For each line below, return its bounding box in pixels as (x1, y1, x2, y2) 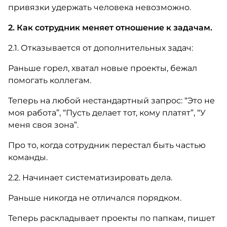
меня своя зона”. (8, 120, 79, 130)
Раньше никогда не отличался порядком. (8, 193, 181, 203)
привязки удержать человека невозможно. (8, 3, 191, 12)
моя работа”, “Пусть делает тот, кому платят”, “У (8, 108, 206, 118)
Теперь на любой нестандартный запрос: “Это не (8, 96, 215, 105)
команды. (8, 153, 48, 162)
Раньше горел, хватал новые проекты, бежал (8, 63, 197, 73)
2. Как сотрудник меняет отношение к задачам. (8, 23, 212, 32)
